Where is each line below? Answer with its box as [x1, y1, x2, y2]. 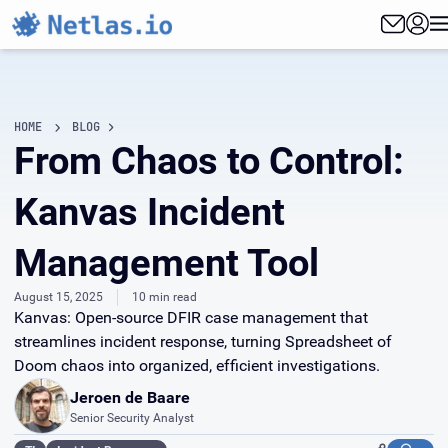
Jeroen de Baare [70, 387, 190, 407]
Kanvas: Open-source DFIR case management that [14, 308, 368, 327]
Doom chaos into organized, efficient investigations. [14, 356, 380, 375]
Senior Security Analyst [70, 410, 194, 425]
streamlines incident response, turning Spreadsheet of [14, 332, 392, 351]
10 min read [132, 290, 197, 304]
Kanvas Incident [14, 190, 285, 234]
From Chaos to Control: [14, 139, 404, 183]
